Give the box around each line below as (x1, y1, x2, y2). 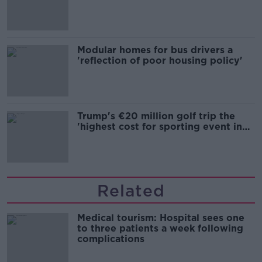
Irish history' (77, 132, 137, 143)
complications (77, 233, 147, 245)
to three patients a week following (77, 223, 243, 235)
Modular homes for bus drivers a (77, 44, 233, 56)
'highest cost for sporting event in (77, 121, 242, 133)
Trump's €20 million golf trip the (77, 111, 235, 122)
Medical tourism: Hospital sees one (77, 212, 244, 224)
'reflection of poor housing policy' (77, 55, 243, 67)
